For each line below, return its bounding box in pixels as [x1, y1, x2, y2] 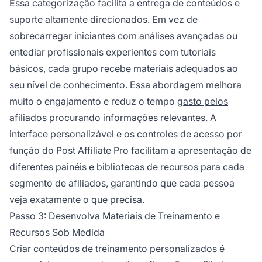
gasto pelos [177, 95, 228, 107]
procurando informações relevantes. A [47, 111, 216, 123]
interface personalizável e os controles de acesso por [9, 127, 242, 140]
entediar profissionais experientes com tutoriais [9, 46, 216, 58]
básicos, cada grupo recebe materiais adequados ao [9, 62, 238, 74]
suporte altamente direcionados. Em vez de [9, 13, 198, 25]
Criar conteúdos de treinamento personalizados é [9, 242, 225, 254]
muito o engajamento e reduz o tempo [9, 95, 177, 107]
